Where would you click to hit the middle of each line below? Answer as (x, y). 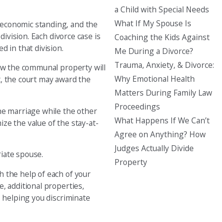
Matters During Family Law (164, 93)
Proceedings (138, 107)
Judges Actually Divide (154, 148)
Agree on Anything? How (160, 135)
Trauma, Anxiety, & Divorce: (165, 65)
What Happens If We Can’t (162, 121)
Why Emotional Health (155, 79)
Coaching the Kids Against (162, 37)
